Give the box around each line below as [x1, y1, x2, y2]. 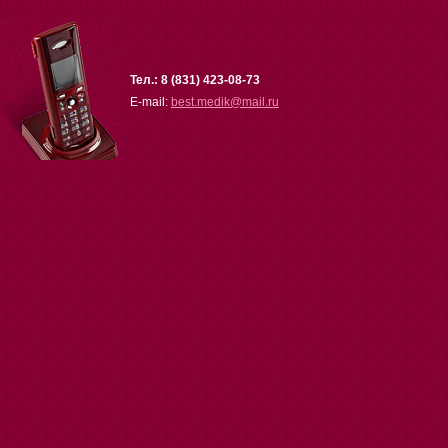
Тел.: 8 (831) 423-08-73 [130, 73, 260, 87]
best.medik [171, 95, 230, 109]
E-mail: [130, 95, 171, 109]
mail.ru [242, 95, 279, 109]
